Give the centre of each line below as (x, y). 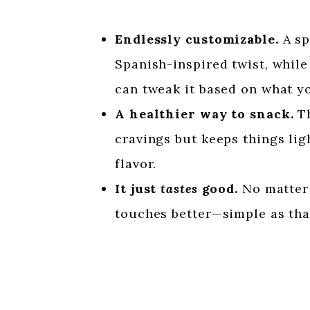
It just (138, 189)
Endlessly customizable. (197, 39)
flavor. (136, 164)
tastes (179, 189)
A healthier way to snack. (204, 114)
